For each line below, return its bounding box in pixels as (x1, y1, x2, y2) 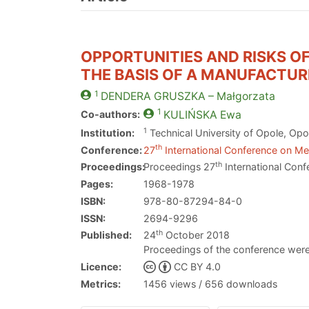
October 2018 (163, 229, 230, 241)
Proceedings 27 (143, 161, 216, 173)
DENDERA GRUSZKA (100, 90, 206, 103)
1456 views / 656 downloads (143, 277, 278, 290)
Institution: (81, 126, 134, 139)
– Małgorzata (205, 90, 275, 103)
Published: (81, 229, 132, 241)
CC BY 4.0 (173, 261, 221, 273)
